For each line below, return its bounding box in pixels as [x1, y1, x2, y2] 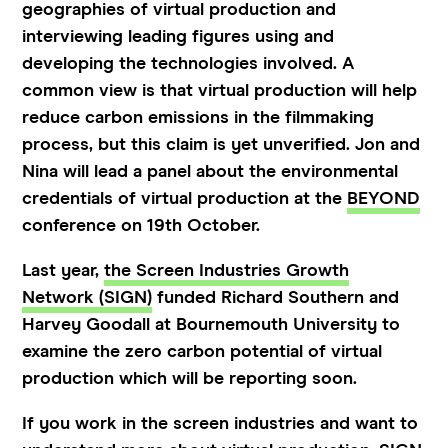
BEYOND [347, 189, 421, 208]
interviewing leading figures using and [22, 27, 335, 46]
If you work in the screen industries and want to [22, 414, 419, 433]
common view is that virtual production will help [22, 81, 418, 100]
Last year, [22, 261, 105, 280]
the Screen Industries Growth [104, 261, 350, 280]
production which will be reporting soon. [22, 369, 358, 388]
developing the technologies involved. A [22, 54, 355, 73]
